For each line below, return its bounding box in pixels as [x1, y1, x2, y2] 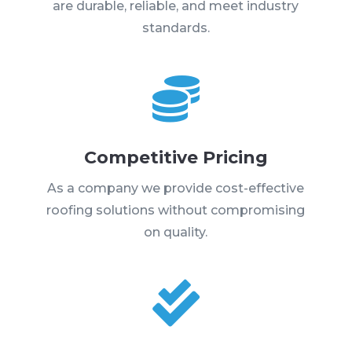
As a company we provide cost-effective [47, 180, 305, 196]
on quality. [144, 224, 208, 240]
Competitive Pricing [83, 146, 268, 168]
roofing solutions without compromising [46, 202, 306, 218]
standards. [141, 20, 210, 35]
